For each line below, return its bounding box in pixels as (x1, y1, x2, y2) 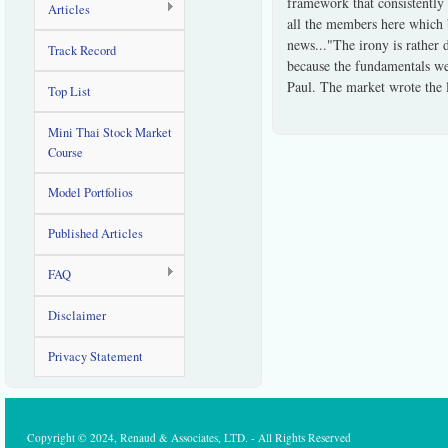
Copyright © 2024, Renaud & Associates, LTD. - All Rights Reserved (27, 430, 351, 446)
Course (47, 143, 83, 161)
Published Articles (47, 225, 143, 243)
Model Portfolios (47, 184, 133, 202)
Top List (47, 82, 91, 100)
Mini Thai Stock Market (47, 123, 172, 141)
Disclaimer (47, 307, 106, 325)
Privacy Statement (47, 347, 143, 365)
